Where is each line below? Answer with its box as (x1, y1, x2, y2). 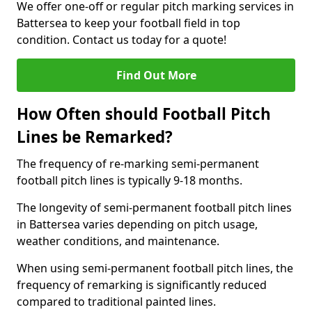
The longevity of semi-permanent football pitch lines (17, 200, 292, 215)
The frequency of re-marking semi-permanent (17, 156, 259, 171)
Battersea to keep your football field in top (17, 15, 240, 31)
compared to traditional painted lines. (17, 294, 216, 309)
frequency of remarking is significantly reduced (17, 277, 267, 292)
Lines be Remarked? (17, 126, 173, 148)
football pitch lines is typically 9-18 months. (17, 173, 242, 188)
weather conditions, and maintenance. (17, 233, 219, 249)
